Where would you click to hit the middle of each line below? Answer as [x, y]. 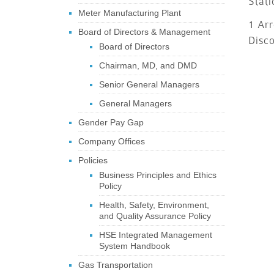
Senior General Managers [149, 84]
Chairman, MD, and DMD [148, 65]
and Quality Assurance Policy [155, 216]
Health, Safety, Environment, [154, 205]
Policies [93, 160]
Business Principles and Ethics [157, 175]
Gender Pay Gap [111, 122]
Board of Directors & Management [144, 32]
